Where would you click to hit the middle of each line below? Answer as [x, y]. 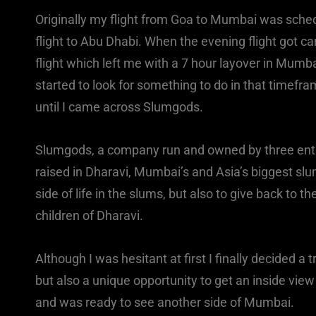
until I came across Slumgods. [119, 107]
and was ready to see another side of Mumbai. [165, 303]
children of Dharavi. [89, 216]
